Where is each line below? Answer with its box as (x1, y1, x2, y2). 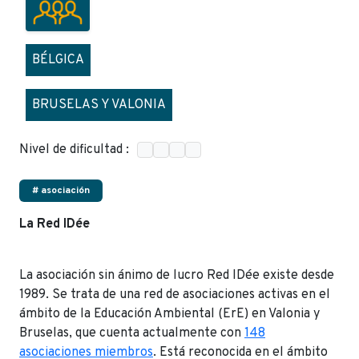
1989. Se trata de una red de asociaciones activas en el (19, 286, 330, 303)
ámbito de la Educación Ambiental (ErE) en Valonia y (19, 305, 320, 322)
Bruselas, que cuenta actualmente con (19, 325, 244, 341)
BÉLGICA (32, 51, 84, 68)
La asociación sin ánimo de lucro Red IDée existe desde (19, 267, 334, 284)
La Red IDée (19, 216, 90, 232)
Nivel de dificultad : (19, 141, 129, 158)
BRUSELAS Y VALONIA (32, 96, 166, 113)
